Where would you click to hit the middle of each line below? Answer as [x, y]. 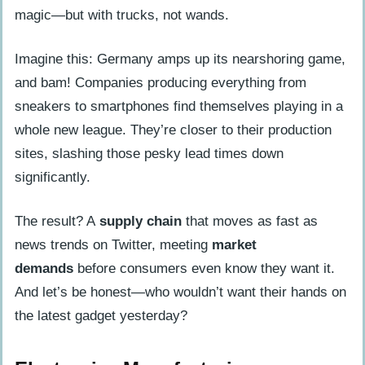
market [234, 244]
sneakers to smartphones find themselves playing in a [179, 107]
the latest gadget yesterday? [101, 315]
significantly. [53, 178]
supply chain [141, 221]
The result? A [57, 221]
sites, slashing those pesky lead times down [149, 154]
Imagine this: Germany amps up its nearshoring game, [180, 59]
